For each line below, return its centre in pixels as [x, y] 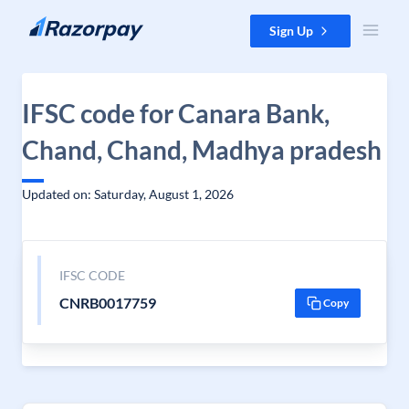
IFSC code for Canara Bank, [176, 113]
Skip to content [58, 23]
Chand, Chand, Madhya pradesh [202, 150]
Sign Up [291, 31]
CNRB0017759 [107, 303]
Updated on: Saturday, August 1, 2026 [128, 194]
